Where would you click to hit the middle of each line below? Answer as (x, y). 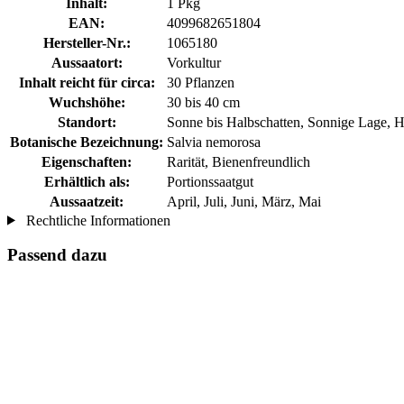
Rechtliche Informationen (96, 220)
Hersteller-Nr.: (87, 42)
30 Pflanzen (201, 82)
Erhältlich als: (87, 181)
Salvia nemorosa (214, 142)
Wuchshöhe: (87, 102)
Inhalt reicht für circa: (87, 82)
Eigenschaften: (87, 161)
